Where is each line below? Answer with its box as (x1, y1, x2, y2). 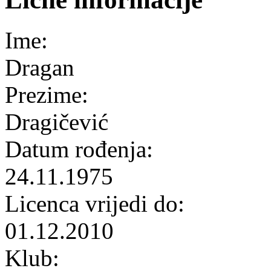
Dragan (5, 54, 74, 80)
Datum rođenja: (5, 135, 159, 162)
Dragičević (5, 108, 108, 135)
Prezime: (5, 81, 94, 108)
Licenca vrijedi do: (5, 190, 191, 217)
